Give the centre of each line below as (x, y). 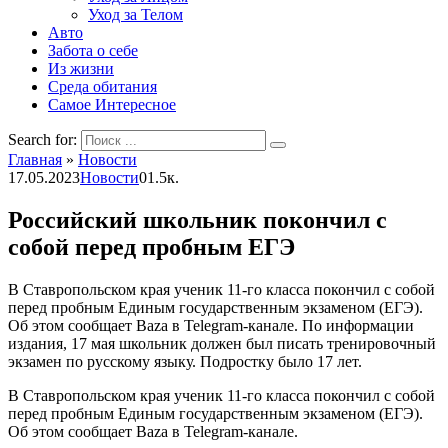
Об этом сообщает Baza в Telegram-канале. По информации (211, 325)
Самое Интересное (112, 104)
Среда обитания (102, 86)
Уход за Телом (135, 14)
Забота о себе (93, 50)
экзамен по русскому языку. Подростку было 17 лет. (185, 361)
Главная (35, 159)
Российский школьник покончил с (197, 219)
